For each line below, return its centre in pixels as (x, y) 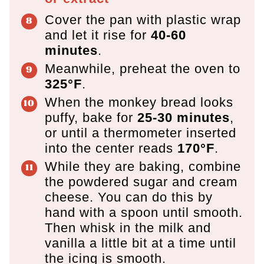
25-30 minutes (184, 117)
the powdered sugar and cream (141, 181)
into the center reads (111, 148)
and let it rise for (98, 35)
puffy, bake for (91, 117)
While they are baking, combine (143, 166)
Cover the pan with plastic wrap (143, 19)
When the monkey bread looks (139, 102)
